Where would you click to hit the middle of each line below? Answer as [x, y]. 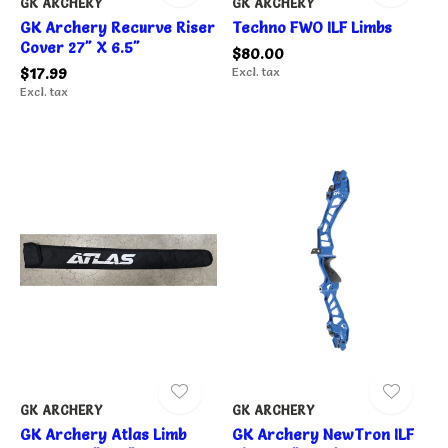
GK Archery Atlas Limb [103, 434]
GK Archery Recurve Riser [117, 27]
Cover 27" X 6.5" [80, 47]
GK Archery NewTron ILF [322, 434]
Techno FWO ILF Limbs [311, 27]
